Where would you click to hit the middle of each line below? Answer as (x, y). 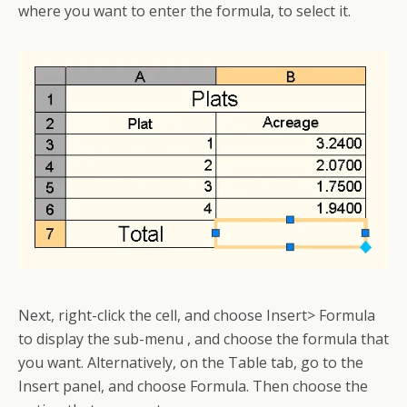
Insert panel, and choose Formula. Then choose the (193, 387)
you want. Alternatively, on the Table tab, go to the (191, 363)
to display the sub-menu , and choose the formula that (203, 339)
